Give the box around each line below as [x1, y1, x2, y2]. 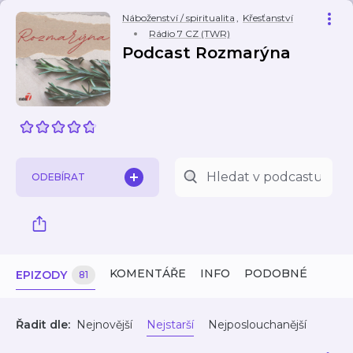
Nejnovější [76, 318, 132, 332]
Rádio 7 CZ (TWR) [149, 28, 230, 39]
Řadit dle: [16, 318, 70, 332]
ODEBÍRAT [32, 171, 85, 183]
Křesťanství [243, 12, 293, 24]
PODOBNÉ [244, 266, 307, 281]
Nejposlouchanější [208, 318, 307, 332]
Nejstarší [147, 318, 194, 332]
